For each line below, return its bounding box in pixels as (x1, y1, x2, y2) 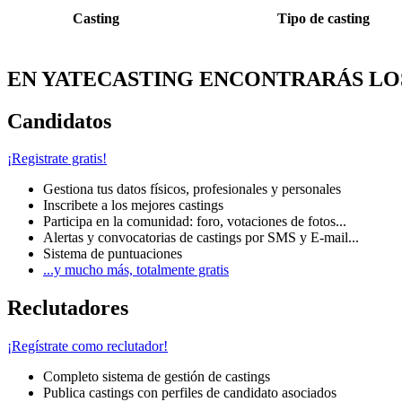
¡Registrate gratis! (7, 151, 107, 167)
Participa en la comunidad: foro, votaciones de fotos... (43, 214, 346, 230)
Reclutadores (7, 296, 128, 320)
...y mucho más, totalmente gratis (43, 262, 229, 278)
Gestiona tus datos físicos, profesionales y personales (43, 181, 341, 197)
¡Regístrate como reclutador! (7, 338, 168, 354)
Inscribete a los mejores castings (43, 197, 223, 214)
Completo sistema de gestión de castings (43, 369, 270, 385)
